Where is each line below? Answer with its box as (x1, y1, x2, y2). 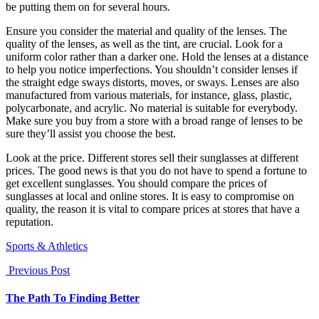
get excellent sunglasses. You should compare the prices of (6, 177, 267, 189)
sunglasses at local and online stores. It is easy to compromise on (6, 189, 294, 202)
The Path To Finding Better (6, 292, 140, 305)
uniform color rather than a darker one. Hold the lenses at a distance (6, 50, 308, 63)
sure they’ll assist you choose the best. (6, 127, 176, 140)
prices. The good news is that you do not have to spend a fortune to (6, 164, 307, 177)
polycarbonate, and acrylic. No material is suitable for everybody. (6, 101, 298, 114)
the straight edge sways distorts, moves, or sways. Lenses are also (6, 75, 299, 88)
